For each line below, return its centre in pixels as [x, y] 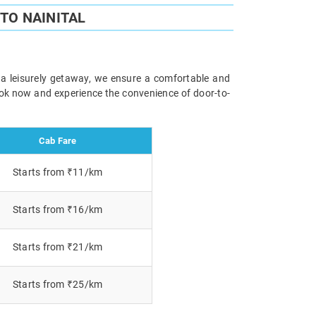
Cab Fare [57, 140]
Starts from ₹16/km [57, 209]
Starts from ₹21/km [57, 247]
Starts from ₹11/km [57, 172]
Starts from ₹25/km [57, 284]
